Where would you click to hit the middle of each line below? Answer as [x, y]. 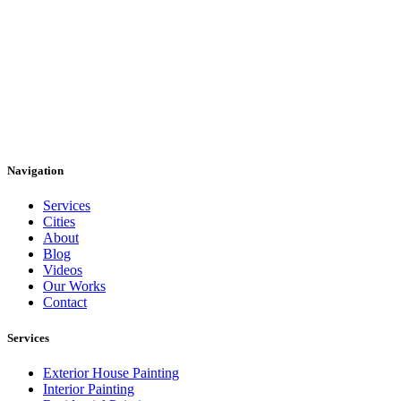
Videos [63, 270]
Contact [65, 303]
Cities [59, 222]
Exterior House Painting [111, 372]
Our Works [74, 286]
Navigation [35, 171]
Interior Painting [89, 388]
